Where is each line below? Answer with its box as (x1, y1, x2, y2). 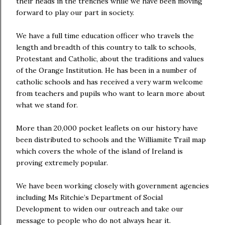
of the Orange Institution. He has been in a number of (16, 66, 196, 75)
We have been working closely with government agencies (16, 181, 209, 190)
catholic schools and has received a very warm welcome (16, 77, 203, 86)
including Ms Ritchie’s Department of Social (16, 193, 163, 202)
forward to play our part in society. (16, 8, 134, 17)
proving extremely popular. (16, 158, 108, 167)
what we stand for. (16, 100, 78, 109)
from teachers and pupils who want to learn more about (16, 89, 205, 98)
